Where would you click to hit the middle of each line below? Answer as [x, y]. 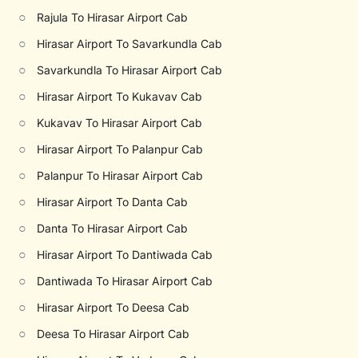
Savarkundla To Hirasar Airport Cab [130, 70]
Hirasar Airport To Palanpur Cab [120, 149]
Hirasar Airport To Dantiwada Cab [125, 255]
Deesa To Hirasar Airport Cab [113, 334]
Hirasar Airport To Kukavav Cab [120, 96]
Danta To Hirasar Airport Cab [113, 228]
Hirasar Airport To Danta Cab [113, 202]
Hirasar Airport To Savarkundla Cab [130, 44]
